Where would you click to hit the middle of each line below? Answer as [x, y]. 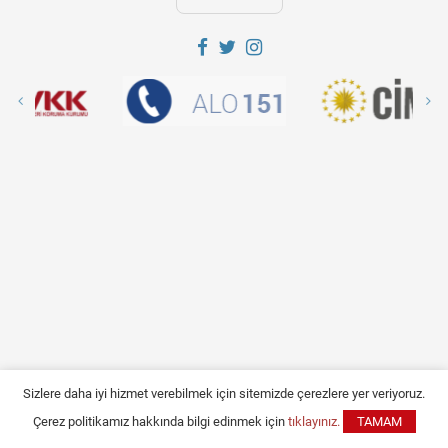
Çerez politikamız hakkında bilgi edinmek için [160, 421]
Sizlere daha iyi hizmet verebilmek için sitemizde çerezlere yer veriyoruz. [224, 393]
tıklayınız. [313, 421]
